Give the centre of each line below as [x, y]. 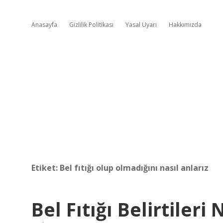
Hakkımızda [185, 25]
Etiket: [46, 168]
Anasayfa [44, 25]
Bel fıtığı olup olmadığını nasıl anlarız [134, 168]
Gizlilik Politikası [91, 25]
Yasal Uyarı [141, 25]
